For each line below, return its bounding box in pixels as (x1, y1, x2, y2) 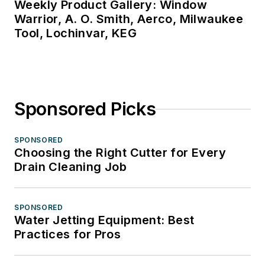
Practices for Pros (14, 227, 121, 242)
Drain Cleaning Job (14, 160, 127, 174)
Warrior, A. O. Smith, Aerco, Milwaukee (14, 12, 244, 27)
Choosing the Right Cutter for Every (14, 146, 226, 160)
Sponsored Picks (14, 98, 156, 120)
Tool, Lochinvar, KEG (14, 26, 137, 41)
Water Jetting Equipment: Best (14, 213, 195, 228)
